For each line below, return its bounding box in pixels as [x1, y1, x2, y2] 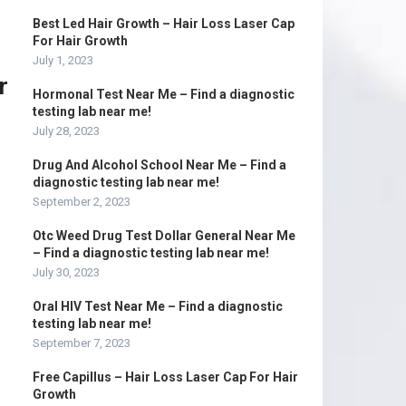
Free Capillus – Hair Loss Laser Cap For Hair [33, 370, 298, 384]
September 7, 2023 [33, 336, 130, 350]
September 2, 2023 [33, 195, 130, 208]
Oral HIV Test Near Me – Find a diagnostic [33, 299, 283, 314]
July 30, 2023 [33, 266, 100, 279]
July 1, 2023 [33, 53, 93, 67]
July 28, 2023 [33, 124, 100, 138]
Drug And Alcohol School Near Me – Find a [33, 158, 286, 172]
